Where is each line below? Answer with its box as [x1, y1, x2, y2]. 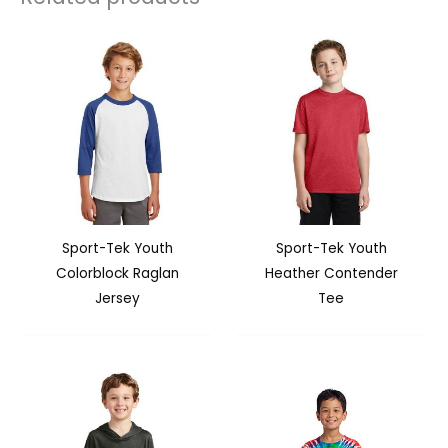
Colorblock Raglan [55, 263, 179, 283]
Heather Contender [264, 263, 398, 283]
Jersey [94, 288, 140, 308]
